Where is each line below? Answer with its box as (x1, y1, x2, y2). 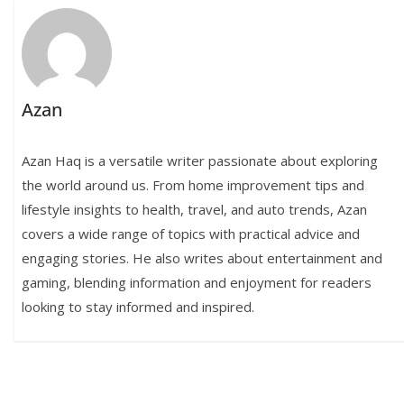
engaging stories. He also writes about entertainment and (22, 248, 383, 267)
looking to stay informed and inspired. (22, 297, 255, 316)
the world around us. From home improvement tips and (22, 175, 365, 194)
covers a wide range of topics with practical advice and (22, 224, 361, 243)
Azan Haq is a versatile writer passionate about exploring (22, 151, 379, 170)
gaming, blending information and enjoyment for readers (22, 272, 372, 291)
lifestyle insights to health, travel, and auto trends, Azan (22, 199, 368, 218)
